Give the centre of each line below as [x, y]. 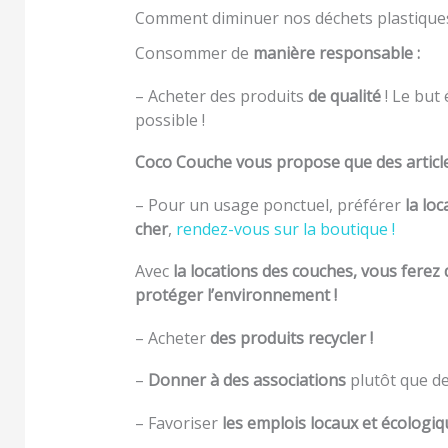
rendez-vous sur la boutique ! [285, 228]
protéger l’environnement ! [238, 295]
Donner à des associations [247, 380]
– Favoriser [176, 422]
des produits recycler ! [293, 337]
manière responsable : [336, 53]
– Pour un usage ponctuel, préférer [270, 204]
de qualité [344, 95]
